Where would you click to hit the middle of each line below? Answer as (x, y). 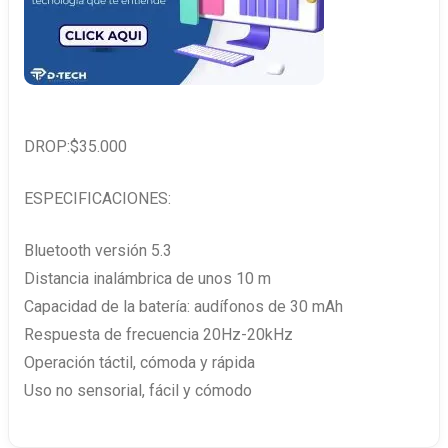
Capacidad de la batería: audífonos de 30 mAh (183, 306)
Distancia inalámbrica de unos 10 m (147, 278)
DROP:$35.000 (75, 146)
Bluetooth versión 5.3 (98, 250)
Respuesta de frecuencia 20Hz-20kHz (158, 334)
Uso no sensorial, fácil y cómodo (138, 390)
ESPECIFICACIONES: (97, 198)
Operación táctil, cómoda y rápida (139, 362)
